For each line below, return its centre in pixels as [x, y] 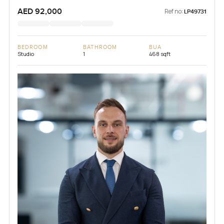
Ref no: [174, 11]
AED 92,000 [39, 11]
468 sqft [159, 53]
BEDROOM [32, 47]
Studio [25, 53]
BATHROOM [100, 47]
